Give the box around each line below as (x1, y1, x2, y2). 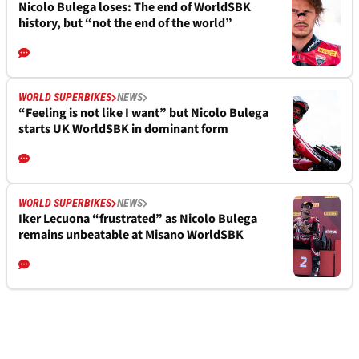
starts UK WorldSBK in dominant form (18, 120, 228, 139)
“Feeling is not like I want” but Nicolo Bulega (18, 104, 268, 123)
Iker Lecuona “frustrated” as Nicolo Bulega (18, 210, 257, 228)
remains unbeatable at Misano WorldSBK (18, 226, 244, 244)
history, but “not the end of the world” (18, 14, 232, 33)
